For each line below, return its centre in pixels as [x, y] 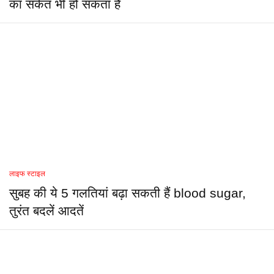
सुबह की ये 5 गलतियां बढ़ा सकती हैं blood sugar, [128, 194]
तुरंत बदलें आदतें [46, 211]
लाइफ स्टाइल [27, 174]
